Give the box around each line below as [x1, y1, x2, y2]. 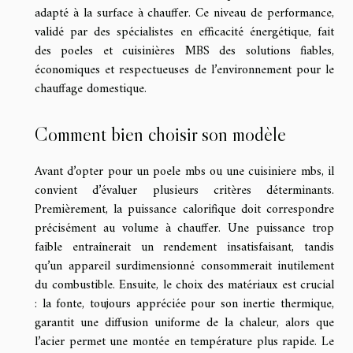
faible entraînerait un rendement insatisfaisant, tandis [35, 236, 334, 259]
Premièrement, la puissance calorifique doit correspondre [35, 199, 334, 221]
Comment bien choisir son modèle [35, 122, 286, 147]
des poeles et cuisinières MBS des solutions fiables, [35, 39, 334, 62]
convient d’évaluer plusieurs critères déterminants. [35, 180, 334, 203]
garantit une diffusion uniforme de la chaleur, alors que [35, 312, 334, 335]
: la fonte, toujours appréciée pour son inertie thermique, [35, 293, 334, 316]
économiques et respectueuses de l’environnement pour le [35, 58, 334, 81]
